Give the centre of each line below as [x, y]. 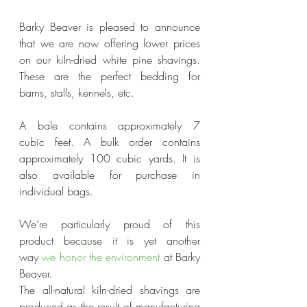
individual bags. [56, 192]
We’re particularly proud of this [110, 224]
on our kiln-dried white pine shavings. [110, 60]
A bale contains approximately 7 [110, 126]
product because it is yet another [110, 241]
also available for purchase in [110, 175]
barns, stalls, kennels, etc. [77, 93]
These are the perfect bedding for [110, 76]
